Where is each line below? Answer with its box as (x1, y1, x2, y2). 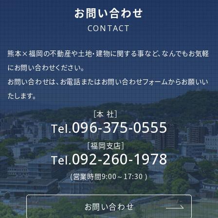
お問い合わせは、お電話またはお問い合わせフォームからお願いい (7, 78, 208, 86)
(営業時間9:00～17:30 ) (70, 173, 148, 181)
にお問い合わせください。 (7, 64, 85, 72)
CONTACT (87, 23, 131, 34)
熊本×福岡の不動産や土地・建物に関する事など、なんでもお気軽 (7, 50, 209, 57)
